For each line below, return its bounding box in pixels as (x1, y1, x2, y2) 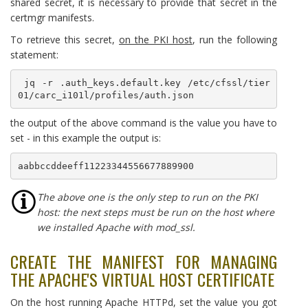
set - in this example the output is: (10, 131, 161, 144)
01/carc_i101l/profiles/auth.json (17, 89, 194, 100)
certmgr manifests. (10, 11, 94, 24)
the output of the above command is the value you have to (10, 116, 277, 129)
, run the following (192, 33, 277, 46)
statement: (10, 48, 58, 61)
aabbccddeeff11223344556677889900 (17, 160, 194, 171)
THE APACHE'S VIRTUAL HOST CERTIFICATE (10, 267, 274, 291)
